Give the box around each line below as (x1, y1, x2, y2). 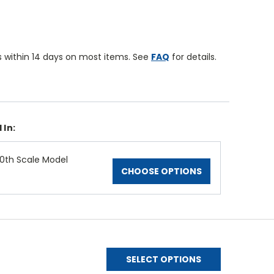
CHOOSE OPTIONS (121, 165, 202, 177)
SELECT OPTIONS (126, 253, 202, 265)
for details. (169, 51, 217, 64)
